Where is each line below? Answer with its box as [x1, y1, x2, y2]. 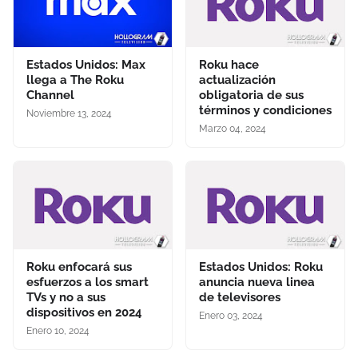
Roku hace [199, 58, 259, 73]
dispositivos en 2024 [26, 305, 142, 320]
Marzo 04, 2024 [199, 123, 266, 135]
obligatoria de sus [199, 88, 304, 103]
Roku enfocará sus [26, 260, 132, 275]
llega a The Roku [26, 73, 124, 88]
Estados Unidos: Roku [199, 260, 323, 275]
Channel [26, 88, 74, 103]
